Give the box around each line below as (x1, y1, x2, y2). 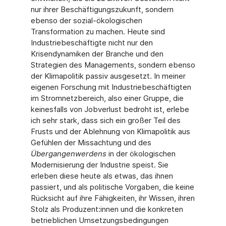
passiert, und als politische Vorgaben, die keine (30, 182, 194, 192)
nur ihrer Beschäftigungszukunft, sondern (30, 5, 174, 14)
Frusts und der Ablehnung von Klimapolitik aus (30, 127, 190, 136)
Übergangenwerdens (30, 149, 108, 158)
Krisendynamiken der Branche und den (30, 49, 163, 59)
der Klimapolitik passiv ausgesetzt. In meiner (30, 71, 186, 81)
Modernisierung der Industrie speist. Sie (30, 160, 168, 169)
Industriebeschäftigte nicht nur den (30, 38, 153, 47)
